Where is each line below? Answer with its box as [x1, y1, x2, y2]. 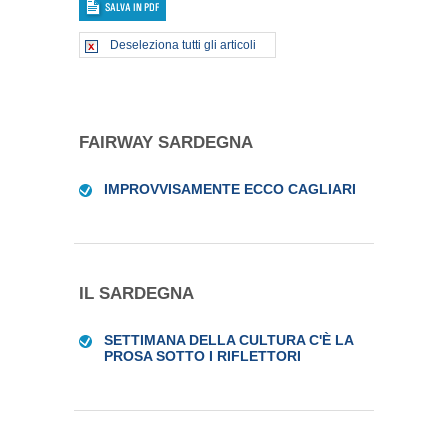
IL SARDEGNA [79, 284, 194, 303]
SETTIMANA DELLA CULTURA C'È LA [104, 332, 353, 348]
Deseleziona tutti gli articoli [110, 38, 256, 52]
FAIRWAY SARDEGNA [79, 133, 253, 152]
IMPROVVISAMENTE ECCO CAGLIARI [104, 181, 356, 197]
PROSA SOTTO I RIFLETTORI [104, 348, 301, 364]
